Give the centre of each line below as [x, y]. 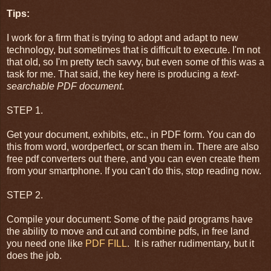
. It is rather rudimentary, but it [191, 244]
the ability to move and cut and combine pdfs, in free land [128, 232]
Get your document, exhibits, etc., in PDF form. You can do [131, 135]
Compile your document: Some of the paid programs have [130, 220]
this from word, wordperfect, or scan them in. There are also [133, 147]
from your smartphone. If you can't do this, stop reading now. [134, 171]
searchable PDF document [64, 87]
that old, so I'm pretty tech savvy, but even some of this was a [135, 62]
